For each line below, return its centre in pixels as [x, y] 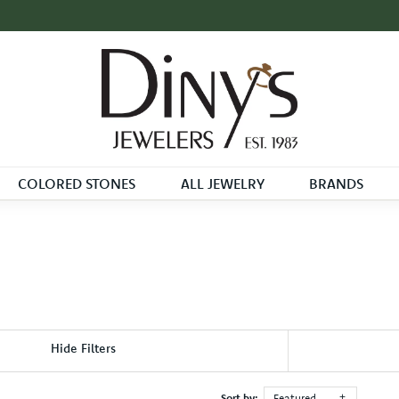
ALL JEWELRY [222, 184]
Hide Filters [83, 348]
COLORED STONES [76, 184]
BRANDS [337, 184]
